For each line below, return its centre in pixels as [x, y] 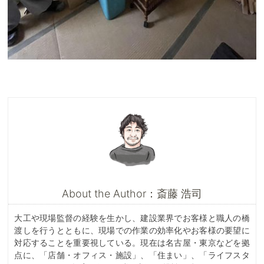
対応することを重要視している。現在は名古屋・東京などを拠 [132, 242]
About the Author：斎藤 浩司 [132, 194]
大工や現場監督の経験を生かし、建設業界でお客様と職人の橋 [132, 218]
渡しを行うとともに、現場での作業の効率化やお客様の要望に [132, 230]
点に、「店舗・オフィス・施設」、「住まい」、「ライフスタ [132, 255]
